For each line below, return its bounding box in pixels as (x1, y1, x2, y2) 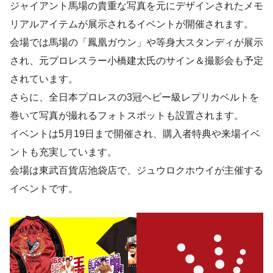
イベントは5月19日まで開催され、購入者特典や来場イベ (10, 129, 260, 139)
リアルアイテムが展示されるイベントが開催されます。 (10, 19, 253, 29)
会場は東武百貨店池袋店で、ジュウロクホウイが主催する (10, 165, 263, 175)
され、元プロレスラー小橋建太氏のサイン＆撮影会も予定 (10, 55, 263, 66)
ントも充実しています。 (10, 147, 117, 157)
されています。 (10, 74, 78, 84)
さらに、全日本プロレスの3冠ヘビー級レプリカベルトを (10, 92, 259, 102)
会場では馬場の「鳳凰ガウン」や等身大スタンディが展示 (10, 37, 263, 48)
